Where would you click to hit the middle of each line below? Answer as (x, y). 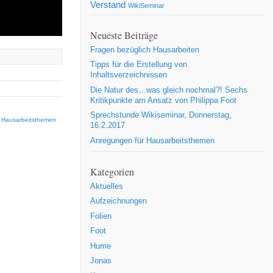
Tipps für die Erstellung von (139, 65)
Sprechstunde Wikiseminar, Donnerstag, (161, 115)
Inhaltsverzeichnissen (129, 75)
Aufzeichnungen (119, 201)
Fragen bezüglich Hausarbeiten (145, 50)
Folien (101, 216)
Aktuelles (107, 186)
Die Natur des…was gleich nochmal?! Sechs (169, 90)
